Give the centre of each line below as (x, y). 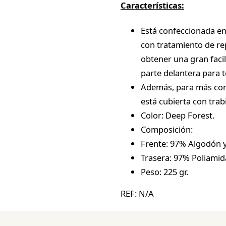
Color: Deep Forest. (178, 116)
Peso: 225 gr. (164, 172)
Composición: (167, 130)
